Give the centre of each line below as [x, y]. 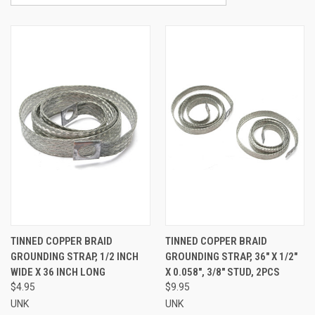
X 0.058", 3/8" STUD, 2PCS [222, 272]
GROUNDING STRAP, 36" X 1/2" [231, 257]
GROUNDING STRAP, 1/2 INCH [75, 257]
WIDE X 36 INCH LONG [58, 272]
